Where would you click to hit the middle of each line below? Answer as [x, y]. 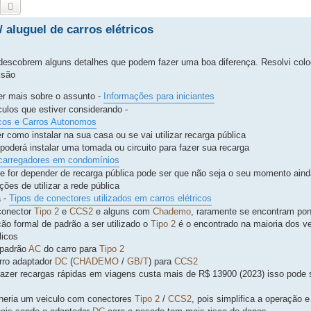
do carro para [70, 249]
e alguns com [123, 212]
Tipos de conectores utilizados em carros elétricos [110, 199]
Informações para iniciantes [159, 96]
